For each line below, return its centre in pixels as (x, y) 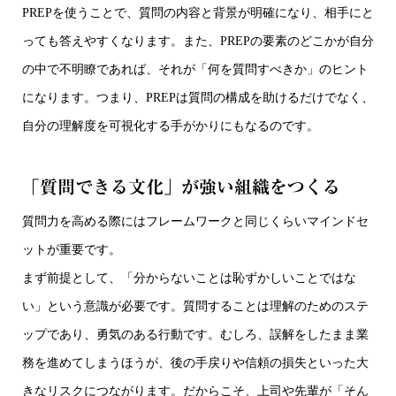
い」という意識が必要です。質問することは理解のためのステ (195, 306)
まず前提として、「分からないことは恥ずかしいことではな (189, 278)
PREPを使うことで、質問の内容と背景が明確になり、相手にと (198, 12)
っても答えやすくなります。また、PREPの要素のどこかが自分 (198, 41)
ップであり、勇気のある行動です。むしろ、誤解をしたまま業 (195, 334)
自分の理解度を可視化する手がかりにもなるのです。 (171, 126)
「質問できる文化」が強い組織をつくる (181, 186)
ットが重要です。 (72, 249)
